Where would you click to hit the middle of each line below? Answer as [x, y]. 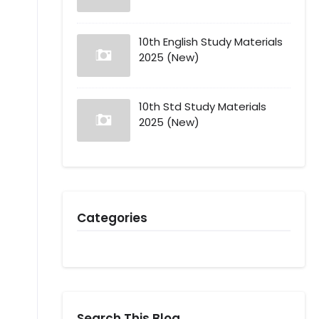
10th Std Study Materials [203, 106]
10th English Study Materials [211, 42]
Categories [112, 218]
